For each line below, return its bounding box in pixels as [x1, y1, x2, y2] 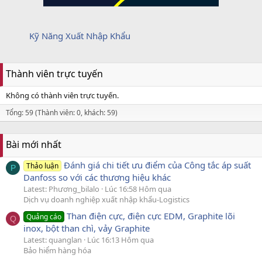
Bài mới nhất [6, 137, 61, 151]
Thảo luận [26, 160, 59, 171]
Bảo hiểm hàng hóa [23, 245, 91, 256]
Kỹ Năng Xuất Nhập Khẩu [29, 29, 130, 42]
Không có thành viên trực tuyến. [6, 89, 119, 101]
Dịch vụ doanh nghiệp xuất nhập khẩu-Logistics [23, 194, 189, 205]
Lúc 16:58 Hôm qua [105, 183, 171, 194]
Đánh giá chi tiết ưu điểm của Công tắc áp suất [64, 158, 251, 171]
